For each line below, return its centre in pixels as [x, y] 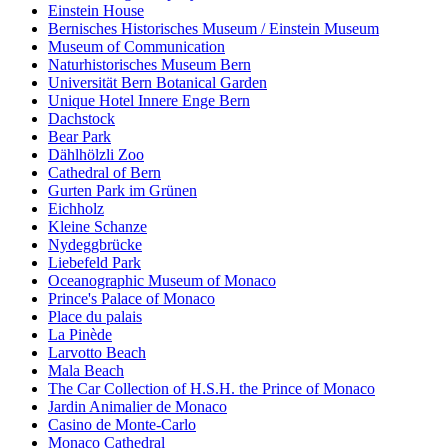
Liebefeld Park [94, 263]
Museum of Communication [136, 47]
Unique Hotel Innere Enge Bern [149, 101]
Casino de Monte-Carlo [122, 425]
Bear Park [79, 137]
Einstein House [96, 11]
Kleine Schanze [97, 227]
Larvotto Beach [97, 353]
